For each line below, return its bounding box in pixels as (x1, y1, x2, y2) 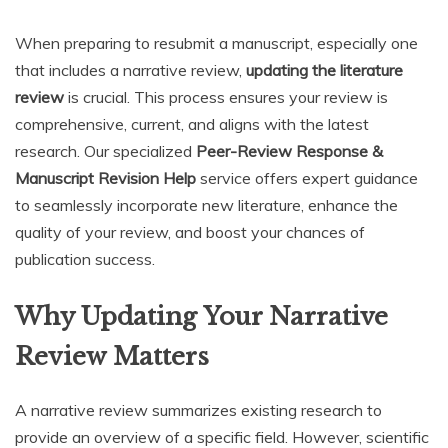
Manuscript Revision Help (15, 168, 196, 188)
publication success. (15, 249, 155, 269)
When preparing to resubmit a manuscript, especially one (15, 33, 418, 53)
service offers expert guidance (196, 168, 418, 188)
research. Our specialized (15, 141, 196, 161)
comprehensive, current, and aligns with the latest (15, 114, 369, 134)
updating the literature (246, 60, 403, 80)
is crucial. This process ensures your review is (64, 87, 388, 107)
